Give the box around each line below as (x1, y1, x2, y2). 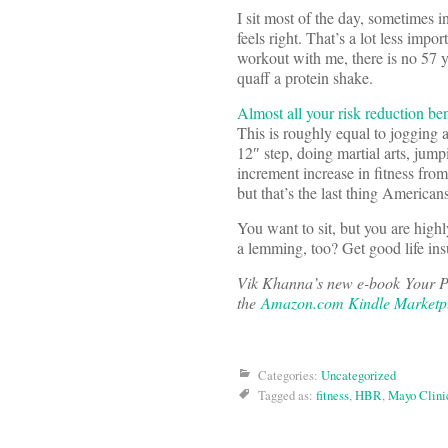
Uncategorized (321, 365, 396, 384)
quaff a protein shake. (237, 66, 373, 88)
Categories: (258, 365, 321, 384)
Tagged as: (258, 385, 316, 404)
